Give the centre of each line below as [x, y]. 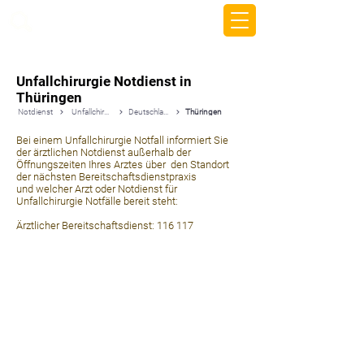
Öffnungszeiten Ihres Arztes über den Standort [123, 165]
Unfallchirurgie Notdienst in [104, 81]
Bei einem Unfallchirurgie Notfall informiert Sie [122, 140]
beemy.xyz [73, 20]
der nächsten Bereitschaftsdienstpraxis [106, 177]
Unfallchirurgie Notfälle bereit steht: [97, 201]
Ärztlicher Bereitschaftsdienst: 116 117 [105, 225]
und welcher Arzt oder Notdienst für [97, 189]
